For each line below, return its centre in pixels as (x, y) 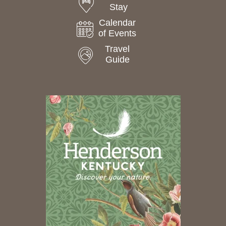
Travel (117, 49)
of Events (117, 33)
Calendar (117, 22)
